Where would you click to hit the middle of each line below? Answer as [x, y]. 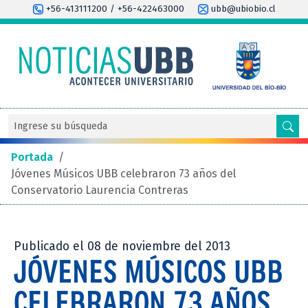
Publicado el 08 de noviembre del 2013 [122, 246]
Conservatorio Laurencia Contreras [100, 190]
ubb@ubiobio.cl [242, 9]
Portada [32, 157]
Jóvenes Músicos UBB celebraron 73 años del [123, 173]
